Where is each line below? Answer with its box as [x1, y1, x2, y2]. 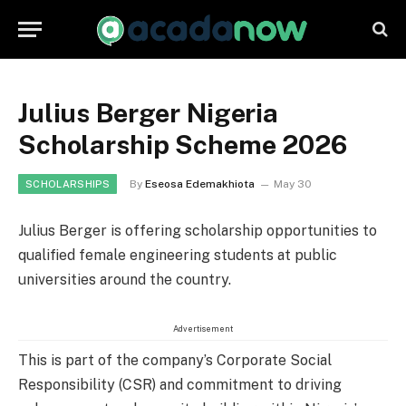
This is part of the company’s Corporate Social [18, 351, 332, 369]
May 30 [273, 178, 312, 190]
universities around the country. [18, 271, 231, 288]
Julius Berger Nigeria [18, 97, 278, 129]
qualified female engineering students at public [18, 246, 337, 264]
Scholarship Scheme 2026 [18, 129, 347, 160]
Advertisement [173, 323, 233, 333]
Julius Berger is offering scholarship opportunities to [18, 222, 377, 239]
